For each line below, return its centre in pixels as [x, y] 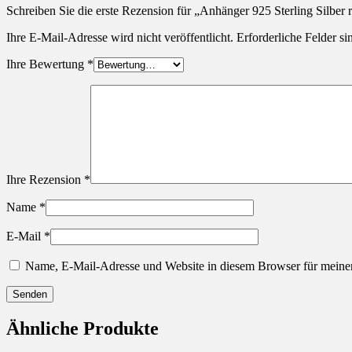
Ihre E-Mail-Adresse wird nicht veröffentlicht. [120, 37]
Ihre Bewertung [47, 64]
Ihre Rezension [45, 179]
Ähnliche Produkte [82, 328]
